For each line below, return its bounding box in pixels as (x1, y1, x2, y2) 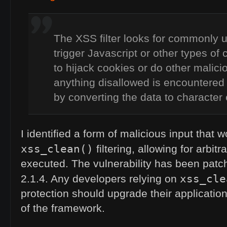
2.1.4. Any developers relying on (21, 173, 180, 185)
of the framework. (21, 202, 105, 214)
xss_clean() (21, 142, 93, 155)
